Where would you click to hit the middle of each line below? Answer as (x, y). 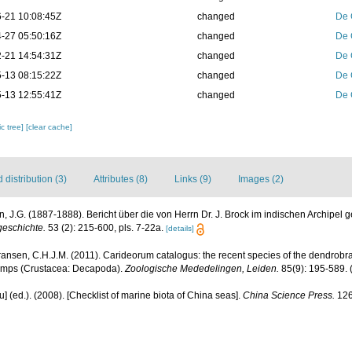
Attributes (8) (121, 180)
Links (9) (193, 180)
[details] (180, 229)
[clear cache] (49, 127)
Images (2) (261, 180)
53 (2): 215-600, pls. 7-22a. (104, 228)
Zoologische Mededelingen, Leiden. (202, 268)
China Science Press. (289, 295)
